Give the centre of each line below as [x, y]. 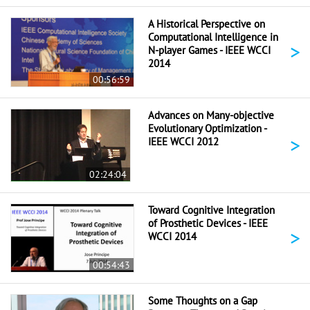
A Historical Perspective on [207, 24]
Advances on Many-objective [211, 116]
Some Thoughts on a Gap [203, 300]
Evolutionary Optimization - [207, 129]
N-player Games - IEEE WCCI [209, 50]
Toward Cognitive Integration [211, 210]
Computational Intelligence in [213, 37]
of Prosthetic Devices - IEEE [208, 224]
